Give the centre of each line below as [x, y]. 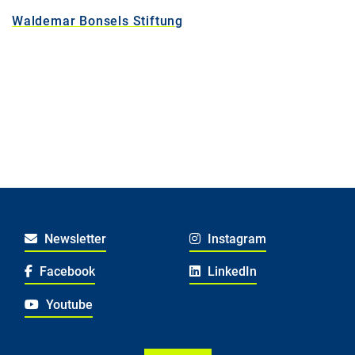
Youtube [67, 304]
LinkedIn [230, 272]
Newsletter [73, 239]
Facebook [65, 272]
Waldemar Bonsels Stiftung [97, 21]
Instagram [235, 239]
